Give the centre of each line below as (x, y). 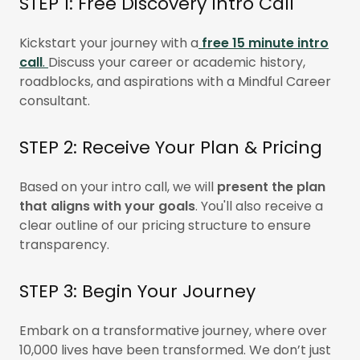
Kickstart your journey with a (109, 43)
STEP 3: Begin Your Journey (137, 292)
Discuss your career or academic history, (177, 63)
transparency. (64, 245)
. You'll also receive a (259, 207)
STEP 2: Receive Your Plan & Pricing (171, 148)
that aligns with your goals (107, 207)
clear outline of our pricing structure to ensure (165, 226)
